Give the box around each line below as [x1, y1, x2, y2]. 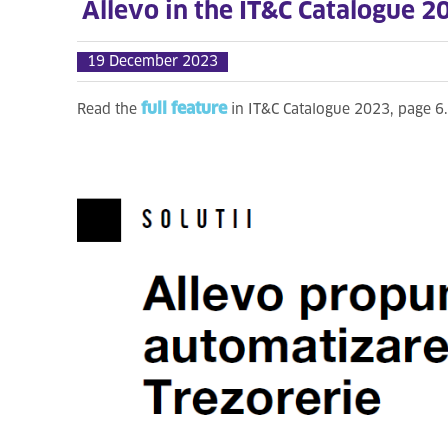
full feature [141, 101, 227, 117]
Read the [77, 103, 141, 117]
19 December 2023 [87, 54, 218, 69]
